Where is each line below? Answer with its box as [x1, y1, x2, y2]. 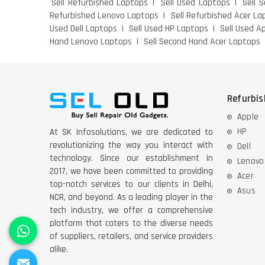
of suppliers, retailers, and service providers [50, 231, 213, 243]
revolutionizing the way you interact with [50, 140, 213, 151]
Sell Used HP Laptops [129, 22, 209, 35]
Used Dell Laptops [50, 22, 118, 35]
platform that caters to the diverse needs [50, 218, 213, 230]
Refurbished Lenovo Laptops [50, 9, 159, 22]
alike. [50, 244, 68, 256]
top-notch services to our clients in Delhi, [50, 179, 213, 190]
